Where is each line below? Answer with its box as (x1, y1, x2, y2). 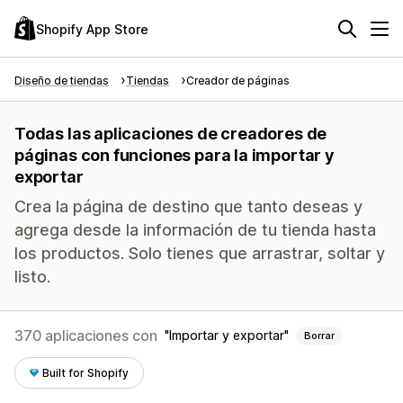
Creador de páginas (186, 74, 290, 87)
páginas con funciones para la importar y (14, 146, 334, 165)
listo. (14, 267, 50, 286)
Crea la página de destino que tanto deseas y (14, 197, 363, 216)
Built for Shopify (42, 366, 130, 380)
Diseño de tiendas (14, 74, 109, 87)
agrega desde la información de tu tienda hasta (14, 220, 376, 239)
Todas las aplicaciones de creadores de (14, 124, 327, 143)
